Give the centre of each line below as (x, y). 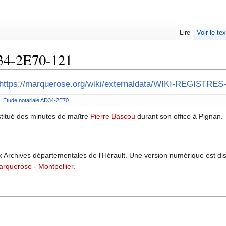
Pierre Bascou (113, 116)
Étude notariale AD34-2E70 (36, 101)
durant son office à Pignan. (179, 116)
